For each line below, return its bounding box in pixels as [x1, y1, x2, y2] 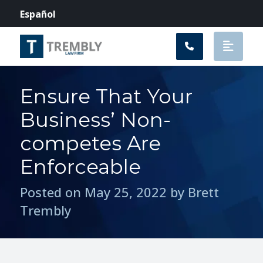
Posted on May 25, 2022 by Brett [20, 183, 220, 201]
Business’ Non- [20, 107, 171, 132]
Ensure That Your [20, 84, 193, 109]
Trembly [20, 201, 72, 219]
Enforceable [20, 154, 141, 179]
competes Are [20, 131, 161, 156]
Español [20, 7, 56, 21]
